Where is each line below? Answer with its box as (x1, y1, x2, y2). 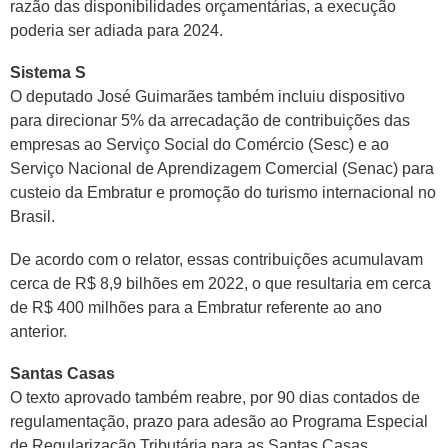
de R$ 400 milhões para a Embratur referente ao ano (10, 298, 382, 316)
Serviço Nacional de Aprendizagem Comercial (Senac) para (10, 160, 434, 178)
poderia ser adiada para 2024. (10, 21, 223, 39)
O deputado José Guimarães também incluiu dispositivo (10, 88, 405, 106)
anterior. (10, 322, 67, 340)
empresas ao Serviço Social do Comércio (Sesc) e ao (10, 136, 389, 154)
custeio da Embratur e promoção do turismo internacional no (10, 184, 436, 202)
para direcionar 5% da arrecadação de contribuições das (10, 112, 410, 130)
